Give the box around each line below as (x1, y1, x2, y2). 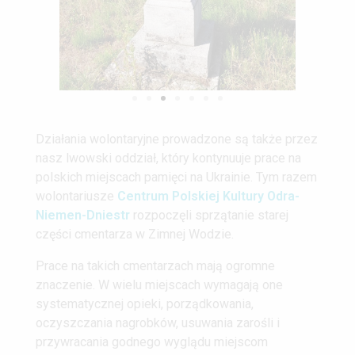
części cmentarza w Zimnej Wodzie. (36, 226, 234, 242)
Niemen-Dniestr (36, 207, 130, 223)
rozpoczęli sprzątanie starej (133, 207, 288, 223)
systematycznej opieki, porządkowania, (36, 296, 254, 311)
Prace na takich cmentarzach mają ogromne (36, 258, 275, 273)
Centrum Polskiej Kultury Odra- (117, 188, 300, 204)
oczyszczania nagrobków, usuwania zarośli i (36, 315, 280, 330)
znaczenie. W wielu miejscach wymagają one (36, 277, 283, 292)
